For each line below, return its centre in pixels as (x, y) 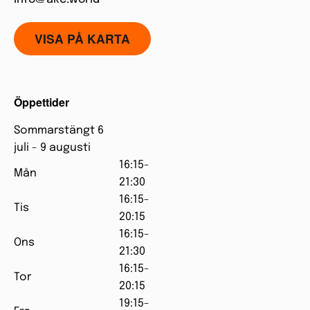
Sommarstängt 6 (59, 130)
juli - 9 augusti (52, 148)
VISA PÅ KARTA (82, 38)
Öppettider (42, 102)
